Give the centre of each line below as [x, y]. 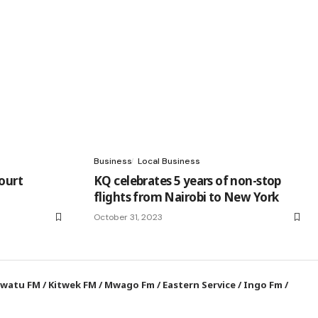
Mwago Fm [130, 284]
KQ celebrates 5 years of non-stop [187, 180]
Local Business [169, 161]
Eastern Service [199, 284]
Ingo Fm [263, 284]
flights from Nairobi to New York [186, 197]
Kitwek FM [73, 284]
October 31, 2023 [128, 217]
